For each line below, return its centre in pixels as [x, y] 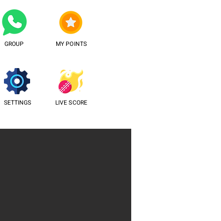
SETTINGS [18, 103]
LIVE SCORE [71, 103]
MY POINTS [71, 44]
